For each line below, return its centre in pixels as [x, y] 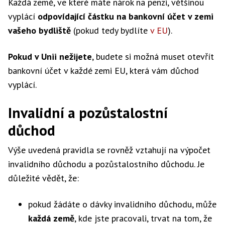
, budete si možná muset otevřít [153, 57]
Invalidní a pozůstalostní [88, 113]
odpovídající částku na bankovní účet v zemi [126, 16]
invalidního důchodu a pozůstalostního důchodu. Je [106, 164]
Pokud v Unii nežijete [50, 57]
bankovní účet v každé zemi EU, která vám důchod [103, 71]
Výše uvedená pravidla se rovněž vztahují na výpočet [109, 150]
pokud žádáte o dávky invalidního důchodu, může [122, 204]
